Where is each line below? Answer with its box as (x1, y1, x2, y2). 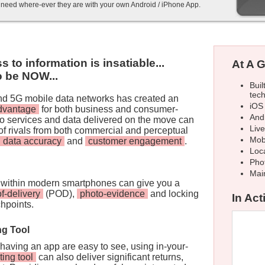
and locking (148, 189, 199, 199)
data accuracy (3, 136, 62, 147)
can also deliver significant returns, (36, 252, 183, 263)
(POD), (43, 189, 77, 199)
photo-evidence (80, 189, 145, 199)
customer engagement (88, 136, 182, 147)
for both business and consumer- (39, 104, 178, 115)
